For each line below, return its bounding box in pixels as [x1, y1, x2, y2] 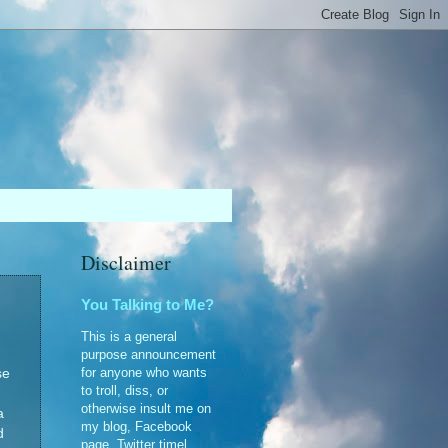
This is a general [81, 328, 177, 344]
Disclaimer [81, 249, 171, 276]
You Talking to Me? [81, 296, 214, 313]
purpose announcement [81, 346, 216, 362]
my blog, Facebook [81, 418, 192, 434]
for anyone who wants [81, 364, 207, 380]
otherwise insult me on [81, 400, 211, 416]
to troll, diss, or [81, 382, 168, 398]
